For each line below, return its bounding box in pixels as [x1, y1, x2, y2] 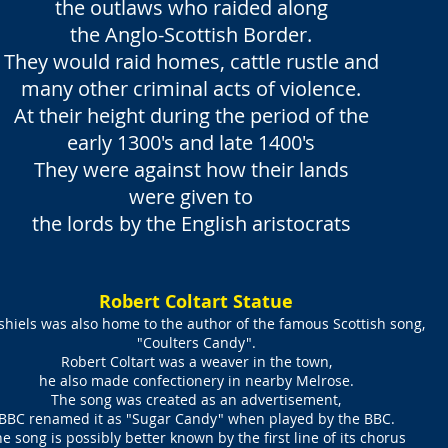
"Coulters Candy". [136, 333, 256, 352]
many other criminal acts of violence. [21, 75, 361, 102]
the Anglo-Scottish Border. [70, 21, 312, 48]
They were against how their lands [33, 156, 349, 183]
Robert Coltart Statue [99, 289, 293, 314]
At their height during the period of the [13, 102, 369, 129]
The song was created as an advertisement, [51, 390, 341, 409]
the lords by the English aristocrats [31, 210, 351, 237]
